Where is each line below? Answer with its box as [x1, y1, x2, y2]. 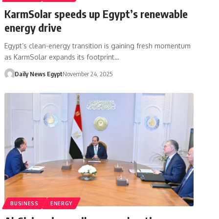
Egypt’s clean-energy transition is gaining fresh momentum [4, 41, 191, 50]
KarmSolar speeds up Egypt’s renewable [4, 6, 188, 21]
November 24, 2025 [62, 69, 112, 78]
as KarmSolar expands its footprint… [4, 52, 120, 61]
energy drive [4, 20, 62, 34]
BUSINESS [10, 200, 39, 206]
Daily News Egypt [14, 69, 63, 78]
